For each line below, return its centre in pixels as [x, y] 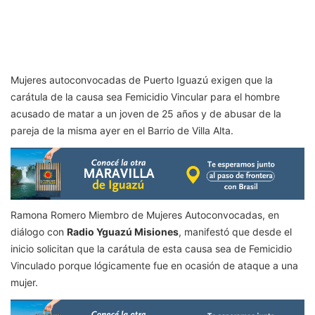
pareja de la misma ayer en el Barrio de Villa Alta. [122, 131]
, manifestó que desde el [235, 231]
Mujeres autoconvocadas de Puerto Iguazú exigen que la [142, 80]
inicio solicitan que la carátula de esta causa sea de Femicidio [151, 248]
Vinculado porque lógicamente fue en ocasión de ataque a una [154, 265]
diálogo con [39, 231]
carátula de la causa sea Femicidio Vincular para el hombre [145, 97]
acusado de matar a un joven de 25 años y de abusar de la [146, 114]
